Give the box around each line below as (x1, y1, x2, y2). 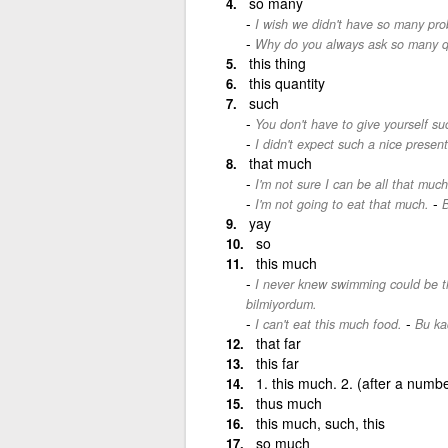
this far (255, 352, 299, 373)
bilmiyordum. (245, 294, 317, 313)
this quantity (248, 72, 325, 93)
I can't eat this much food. (254, 314, 402, 333)
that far (255, 332, 301, 353)
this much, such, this (255, 412, 385, 433)
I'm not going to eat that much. (254, 194, 429, 213)
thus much (255, 392, 322, 413)
